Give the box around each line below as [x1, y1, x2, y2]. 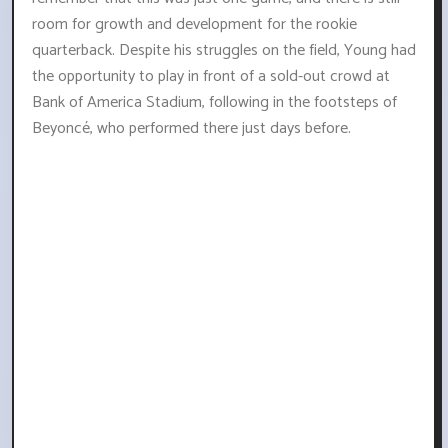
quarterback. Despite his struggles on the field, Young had [32, 37, 416, 65]
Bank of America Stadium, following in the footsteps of [32, 89, 397, 117]
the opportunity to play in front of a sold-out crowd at [32, 63, 390, 91]
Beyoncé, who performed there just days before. [32, 115, 351, 143]
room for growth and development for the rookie [32, 11, 357, 39]
